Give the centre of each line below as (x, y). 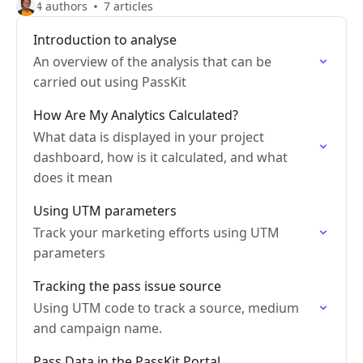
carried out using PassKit (110, 82)
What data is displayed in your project (149, 137)
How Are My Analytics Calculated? (136, 115)
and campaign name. (98, 328)
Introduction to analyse (105, 40)
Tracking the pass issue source (127, 286)
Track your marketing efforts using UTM (156, 233)
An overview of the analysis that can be (152, 62)
